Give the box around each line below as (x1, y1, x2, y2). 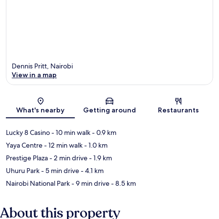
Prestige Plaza (6, 153, 48, 163)
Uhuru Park (6, 166, 40, 175)
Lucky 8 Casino (6, 128, 50, 137)
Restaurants (158, 106, 199, 115)
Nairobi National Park (6, 179, 70, 188)
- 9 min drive (70, 179, 109, 188)
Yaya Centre (6, 141, 43, 150)
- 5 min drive (40, 166, 79, 175)
